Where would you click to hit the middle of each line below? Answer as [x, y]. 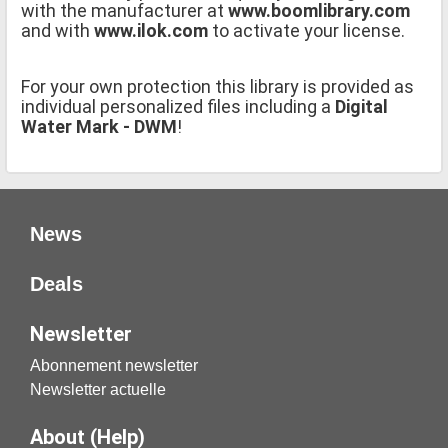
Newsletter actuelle [98, 389]
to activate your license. [306, 30]
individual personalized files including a [176, 106]
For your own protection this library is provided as [217, 86]
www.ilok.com [151, 30]
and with [57, 30]
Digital [359, 106]
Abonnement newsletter [114, 365]
